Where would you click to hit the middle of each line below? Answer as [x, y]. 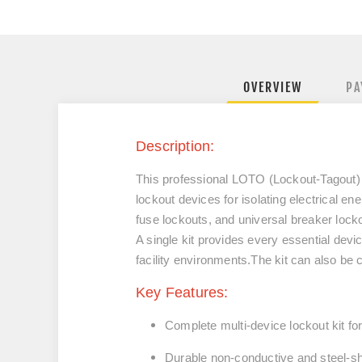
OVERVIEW [272, 87]
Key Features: [182, 293]
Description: [177, 146]
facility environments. [194, 260]
